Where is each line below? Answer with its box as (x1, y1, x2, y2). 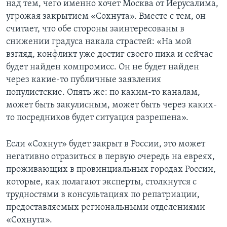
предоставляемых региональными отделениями (6, 203, 205, 213)
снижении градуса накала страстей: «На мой (6, 37, 192, 47)
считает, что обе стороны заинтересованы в (6, 24, 184, 34)
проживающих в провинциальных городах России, (6, 165, 216, 175)
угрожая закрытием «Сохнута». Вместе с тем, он (6, 12, 206, 22)
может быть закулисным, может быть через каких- (6, 100, 217, 110)
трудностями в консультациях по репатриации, (6, 190, 200, 200)
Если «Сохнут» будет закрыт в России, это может (6, 139, 205, 149)
